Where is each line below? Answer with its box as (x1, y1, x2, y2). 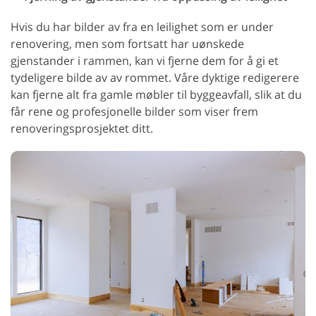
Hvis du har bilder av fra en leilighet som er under (11, 18, 274, 35)
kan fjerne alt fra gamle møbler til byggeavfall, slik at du (11, 86, 302, 102)
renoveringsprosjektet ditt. (11, 120, 153, 136)
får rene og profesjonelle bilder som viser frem (11, 103, 258, 119)
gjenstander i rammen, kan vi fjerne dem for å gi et (11, 52, 279, 68)
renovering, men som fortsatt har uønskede (11, 35, 244, 51)
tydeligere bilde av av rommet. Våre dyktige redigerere (11, 69, 299, 85)
